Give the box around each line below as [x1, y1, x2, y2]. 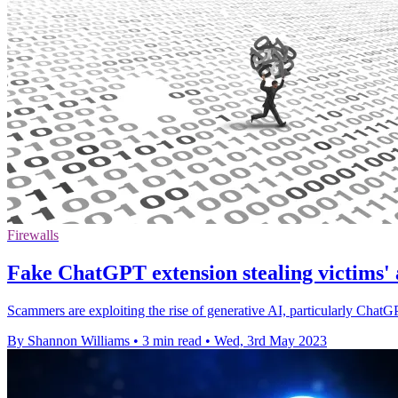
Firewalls [7, 227, 59, 243]
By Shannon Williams [7, 333, 130, 348]
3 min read [142, 333, 202, 348]
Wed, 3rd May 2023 [214, 333, 327, 348]
